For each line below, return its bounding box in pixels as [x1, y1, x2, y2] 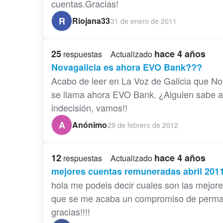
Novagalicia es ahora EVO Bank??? [51, 61, 202, 74]
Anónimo [72, 119, 107, 131]
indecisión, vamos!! [51, 101, 127, 114]
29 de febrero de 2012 [108, 119, 178, 130]
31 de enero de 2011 [111, 15, 177, 26]
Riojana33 [72, 15, 110, 27]
